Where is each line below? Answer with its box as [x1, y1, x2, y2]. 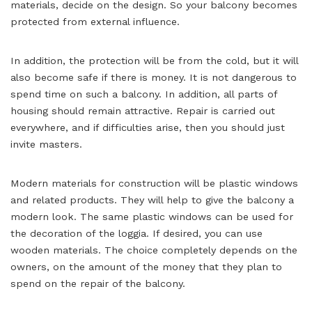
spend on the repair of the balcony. [10, 278, 185, 289]
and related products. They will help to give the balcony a [10, 194, 294, 205]
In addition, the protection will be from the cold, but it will [10, 55, 298, 66]
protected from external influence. [10, 16, 180, 27]
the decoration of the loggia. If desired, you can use [10, 228, 263, 239]
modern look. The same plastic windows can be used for [10, 211, 293, 222]
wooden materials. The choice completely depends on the [10, 244, 297, 256]
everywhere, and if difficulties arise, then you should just [10, 122, 285, 133]
